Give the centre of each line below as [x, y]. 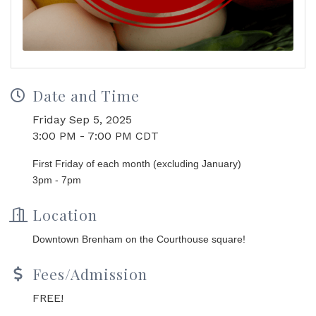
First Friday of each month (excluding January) [137, 164]
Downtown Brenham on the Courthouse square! [139, 239]
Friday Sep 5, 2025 [82, 120]
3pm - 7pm [57, 180]
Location [65, 215]
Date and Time [86, 96]
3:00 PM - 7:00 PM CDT [96, 136]
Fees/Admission [90, 274]
